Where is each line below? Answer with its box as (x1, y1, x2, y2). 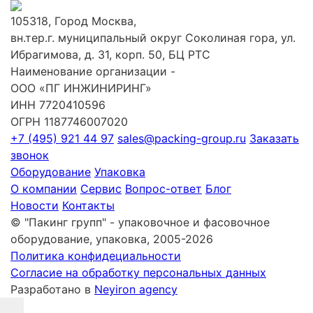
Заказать (249, 131, 299, 146)
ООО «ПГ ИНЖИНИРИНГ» (10, 81, 152, 96)
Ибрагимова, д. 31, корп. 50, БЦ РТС (10, 48, 210, 62)
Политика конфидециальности (10, 249, 181, 263)
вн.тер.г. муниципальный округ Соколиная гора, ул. (10, 31, 296, 45)
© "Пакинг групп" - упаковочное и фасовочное (10, 215, 270, 230)
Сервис (80, 182, 122, 196)
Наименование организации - (10, 64, 175, 79)
